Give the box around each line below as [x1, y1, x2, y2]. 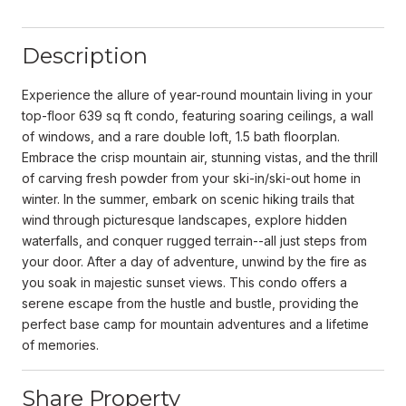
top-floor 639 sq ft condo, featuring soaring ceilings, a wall [22, 107, 373, 123]
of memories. [22, 336, 99, 353]
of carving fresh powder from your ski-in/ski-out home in [22, 169, 361, 186]
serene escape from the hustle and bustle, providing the [22, 295, 359, 311]
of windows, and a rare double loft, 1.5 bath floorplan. [22, 128, 340, 144]
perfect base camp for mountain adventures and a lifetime [22, 315, 369, 332]
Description [22, 42, 148, 69]
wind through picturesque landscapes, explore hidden [22, 211, 347, 227]
